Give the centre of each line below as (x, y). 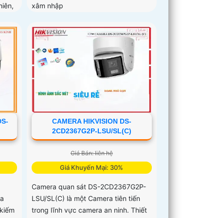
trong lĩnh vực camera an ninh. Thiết (90, 210)
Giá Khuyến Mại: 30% (92, 167)
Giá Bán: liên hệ (91, 153)
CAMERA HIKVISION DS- (91, 121)
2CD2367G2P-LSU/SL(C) (91, 131)
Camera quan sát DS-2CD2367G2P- (89, 186)
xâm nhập (48, 5)
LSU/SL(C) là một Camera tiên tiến (86, 198)
